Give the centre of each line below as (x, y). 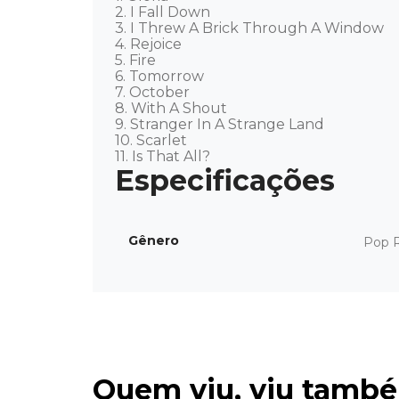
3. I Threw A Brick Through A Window (251, 28)
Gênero (154, 241)
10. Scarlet (153, 141)
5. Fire (137, 61)
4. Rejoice (150, 45)
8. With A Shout (173, 109)
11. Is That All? (163, 157)
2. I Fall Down (164, 12)
